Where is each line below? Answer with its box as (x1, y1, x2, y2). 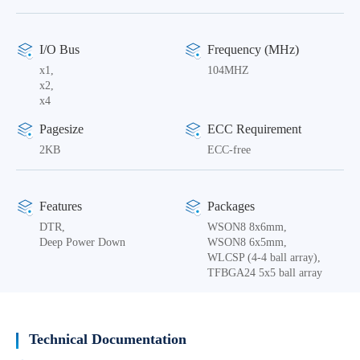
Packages (207, 199, 255, 213)
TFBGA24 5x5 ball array (207, 267, 322, 279)
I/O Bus (39, 43, 80, 56)
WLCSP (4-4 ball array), (207, 252, 321, 264)
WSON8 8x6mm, (207, 221, 287, 233)
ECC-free (207, 144, 251, 156)
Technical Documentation (29, 331, 186, 347)
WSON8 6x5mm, (207, 236, 287, 248)
